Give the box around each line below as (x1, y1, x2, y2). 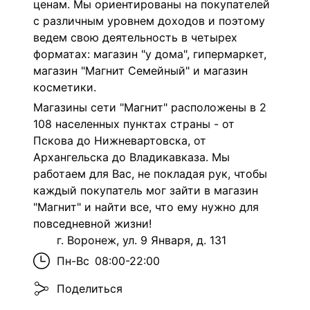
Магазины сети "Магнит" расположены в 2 (33, 100, 266, 115)
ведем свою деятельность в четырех (33, 30, 237, 44)
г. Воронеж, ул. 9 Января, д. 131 (57, 233, 226, 248)
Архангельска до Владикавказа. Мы (33, 150, 230, 165)
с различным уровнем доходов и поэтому (33, 13, 265, 28)
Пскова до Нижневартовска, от (33, 134, 206, 148)
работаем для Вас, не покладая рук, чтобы (33, 167, 267, 181)
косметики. (33, 80, 96, 94)
